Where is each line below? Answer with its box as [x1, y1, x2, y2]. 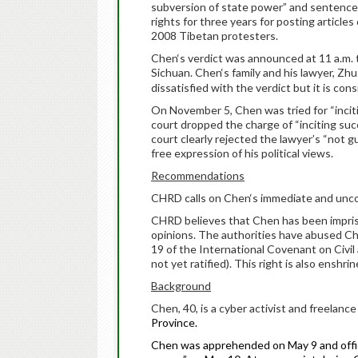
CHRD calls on [151, 191, 224, 205]
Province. [151, 316, 197, 329]
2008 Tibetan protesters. [151, 29, 278, 42]
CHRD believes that [151, 213, 253, 227]
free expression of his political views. [151, 146, 333, 160]
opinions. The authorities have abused [151, 228, 344, 241]
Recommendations [151, 169, 245, 182]
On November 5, [151, 103, 235, 117]
